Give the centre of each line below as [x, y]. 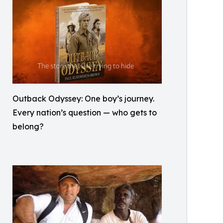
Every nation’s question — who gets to [85, 112]
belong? [28, 126]
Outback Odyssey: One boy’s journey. [83, 99]
